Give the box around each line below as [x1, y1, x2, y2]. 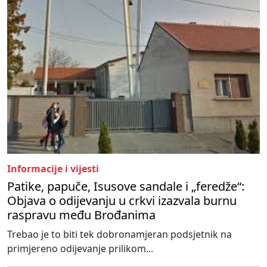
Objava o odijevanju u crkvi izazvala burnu [7, 192, 237, 209]
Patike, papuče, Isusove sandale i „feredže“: [7, 178, 244, 194]
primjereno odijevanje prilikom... [7, 241, 153, 255]
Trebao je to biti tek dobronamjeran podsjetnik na [7, 227, 232, 241]
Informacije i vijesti [7, 162, 99, 175]
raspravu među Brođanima [7, 206, 156, 223]
